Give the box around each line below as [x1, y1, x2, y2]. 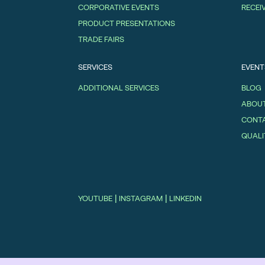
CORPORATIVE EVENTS [78, 2, 159, 12]
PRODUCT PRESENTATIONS [78, 18, 175, 28]
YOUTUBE [78, 193, 112, 203]
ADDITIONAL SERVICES [78, 83, 159, 93]
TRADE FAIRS [78, 34, 124, 44]
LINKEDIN [169, 193, 202, 203]
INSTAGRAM [119, 193, 163, 203]
